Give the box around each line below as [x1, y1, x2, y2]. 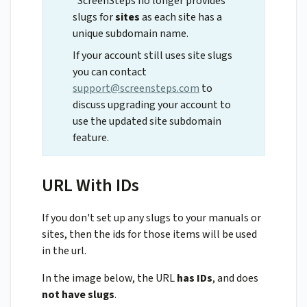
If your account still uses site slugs [73, 48, 232, 64]
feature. [73, 130, 109, 146]
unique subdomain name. [73, 26, 191, 42]
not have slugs [42, 287, 114, 303]
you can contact [73, 64, 147, 80]
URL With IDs [42, 173, 139, 199]
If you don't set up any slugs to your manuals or [42, 210, 261, 226]
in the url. [42, 243, 86, 259]
